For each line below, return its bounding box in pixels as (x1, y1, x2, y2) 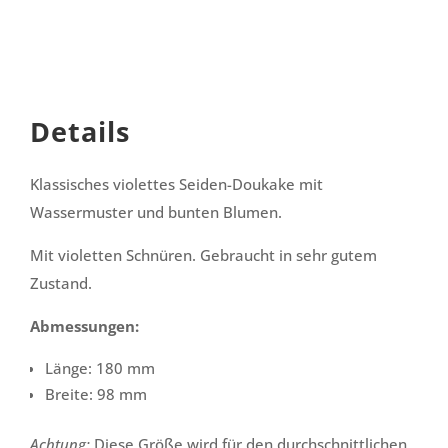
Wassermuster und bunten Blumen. (30, 202, 282, 223)
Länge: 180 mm (45, 358, 155, 379)
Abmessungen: (30, 316, 139, 337)
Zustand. (30, 273, 92, 294)
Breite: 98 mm (45, 384, 147, 405)
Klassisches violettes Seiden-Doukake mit (30, 174, 323, 195)
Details (30, 113, 130, 151)
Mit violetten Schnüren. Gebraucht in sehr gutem (30, 245, 377, 266)
